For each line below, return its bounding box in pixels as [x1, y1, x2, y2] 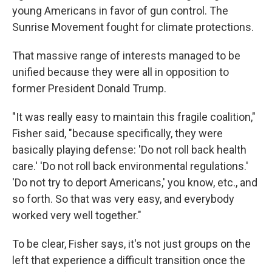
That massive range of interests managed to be [12, 49, 240, 62]
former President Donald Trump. [12, 81, 166, 95]
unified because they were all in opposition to [12, 65, 229, 78]
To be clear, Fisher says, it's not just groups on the [12, 237, 251, 250]
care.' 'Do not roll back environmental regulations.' [12, 159, 248, 172]
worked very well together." [12, 208, 141, 222]
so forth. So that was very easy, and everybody [12, 192, 234, 205]
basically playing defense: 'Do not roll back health [12, 143, 246, 156]
